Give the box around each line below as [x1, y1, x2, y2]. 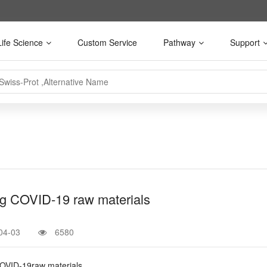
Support [230, 36, 260, 48]
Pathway [163, 36, 195, 48]
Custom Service [77, 36, 137, 48]
